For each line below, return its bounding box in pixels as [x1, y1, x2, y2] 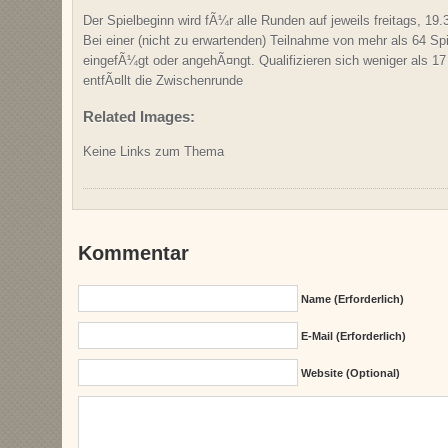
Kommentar [78, 241, 190, 264]
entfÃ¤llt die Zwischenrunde [83, 73, 243, 89]
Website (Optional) [300, 366, 400, 379]
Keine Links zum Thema [83, 143, 224, 159]
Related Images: [83, 107, 195, 125]
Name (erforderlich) [300, 292, 404, 305]
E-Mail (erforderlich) [300, 329, 406, 342]
